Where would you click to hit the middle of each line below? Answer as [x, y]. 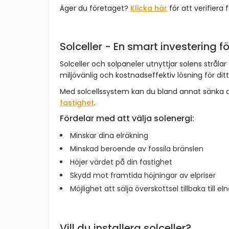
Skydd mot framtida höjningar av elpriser [143, 175]
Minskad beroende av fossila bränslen [137, 149]
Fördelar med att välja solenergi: [127, 118]
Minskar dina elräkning [109, 135]
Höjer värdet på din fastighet [121, 162]
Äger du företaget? [95, 8]
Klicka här [149, 8]
